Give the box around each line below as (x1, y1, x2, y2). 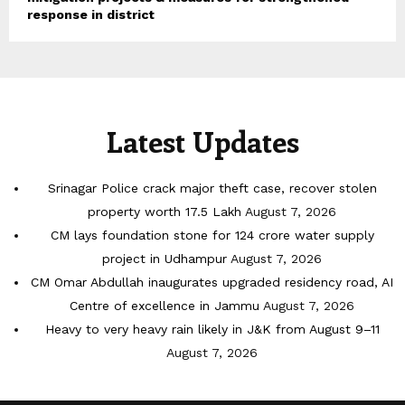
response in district (27, 7, 155, 23)
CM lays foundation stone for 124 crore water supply (50, 228, 374, 243)
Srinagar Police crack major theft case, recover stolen (47, 181, 377, 196)
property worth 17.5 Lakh (88, 204, 241, 220)
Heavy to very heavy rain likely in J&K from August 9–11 (44, 322, 380, 337)
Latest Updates (106, 122, 299, 161)
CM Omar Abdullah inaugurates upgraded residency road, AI (31, 275, 393, 290)
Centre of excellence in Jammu (70, 298, 259, 314)
